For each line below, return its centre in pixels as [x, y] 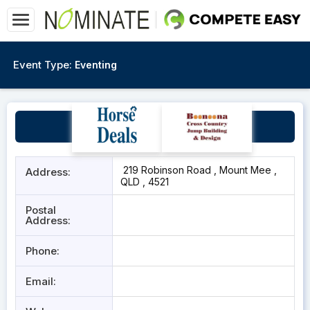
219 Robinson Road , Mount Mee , [198, 170]
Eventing [96, 65]
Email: [41, 281]
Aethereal [158, 127]
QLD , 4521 [144, 182]
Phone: [43, 251]
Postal [41, 210]
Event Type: [43, 65]
